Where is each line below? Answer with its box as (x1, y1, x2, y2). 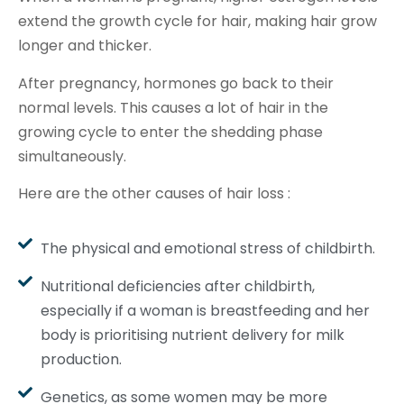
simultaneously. (18, 145, 126, 167)
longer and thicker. (18, 35, 151, 57)
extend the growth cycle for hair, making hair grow (18, 11, 377, 32)
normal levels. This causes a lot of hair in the (18, 96, 328, 118)
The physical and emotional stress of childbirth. (41, 238, 375, 260)
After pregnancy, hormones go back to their (18, 72, 334, 94)
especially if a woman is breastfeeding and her (41, 300, 370, 322)
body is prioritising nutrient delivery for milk (41, 325, 344, 346)
